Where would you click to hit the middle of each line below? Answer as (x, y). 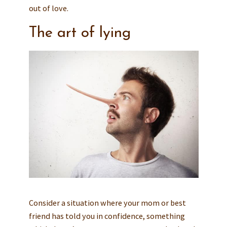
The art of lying (80, 33)
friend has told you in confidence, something (107, 216)
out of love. (48, 8)
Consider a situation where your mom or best (107, 202)
